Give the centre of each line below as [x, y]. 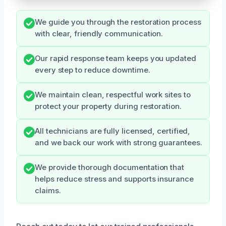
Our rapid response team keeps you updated [116, 58]
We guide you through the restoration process [118, 22]
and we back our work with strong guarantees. [119, 143]
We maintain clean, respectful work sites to [113, 95]
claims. [48, 190]
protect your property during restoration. [108, 106]
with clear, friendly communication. [99, 34]
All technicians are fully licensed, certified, [113, 131]
